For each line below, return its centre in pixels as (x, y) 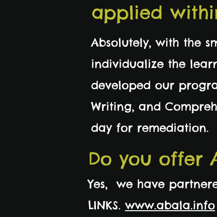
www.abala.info (170, 205)
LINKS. (107, 205)
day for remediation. (152, 128)
